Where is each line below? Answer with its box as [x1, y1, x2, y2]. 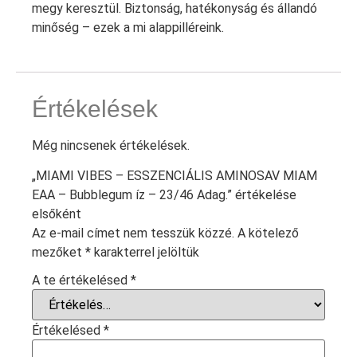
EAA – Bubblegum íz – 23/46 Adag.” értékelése [32, 187, 296, 203]
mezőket [32, 245, 85, 261]
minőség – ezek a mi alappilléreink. [32, 19, 224, 35]
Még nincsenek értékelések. [32, 137, 190, 153]
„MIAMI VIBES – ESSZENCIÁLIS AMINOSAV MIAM [32, 168, 317, 184]
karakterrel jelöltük [91, 245, 199, 261]
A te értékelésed [32, 272, 131, 288]
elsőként [32, 206, 81, 222]
